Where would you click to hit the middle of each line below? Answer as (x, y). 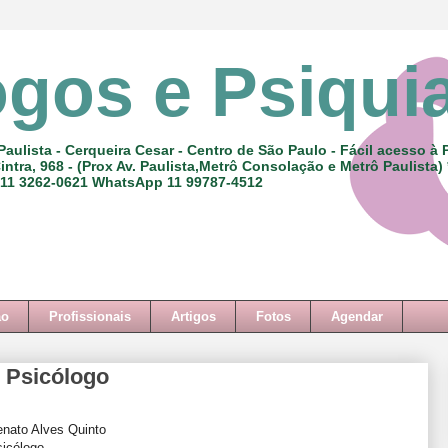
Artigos (193, 316)
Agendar (356, 316)
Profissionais (89, 316)
